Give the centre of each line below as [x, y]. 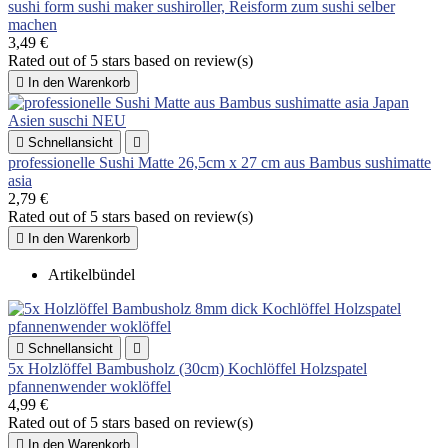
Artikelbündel [91, 274]
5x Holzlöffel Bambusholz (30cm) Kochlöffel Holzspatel [187, 368]
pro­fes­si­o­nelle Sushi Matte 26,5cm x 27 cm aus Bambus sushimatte [219, 162]
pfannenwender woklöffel [89, 386]
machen [32, 24]
